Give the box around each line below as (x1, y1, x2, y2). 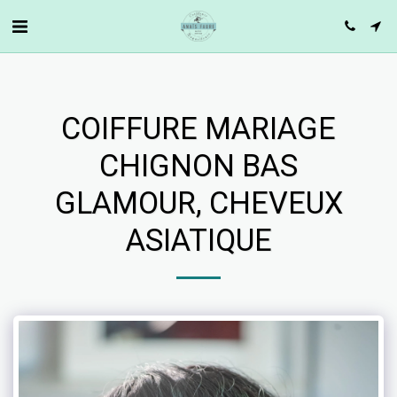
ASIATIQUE (125, 222, 272, 258)
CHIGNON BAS (99, 148, 298, 183)
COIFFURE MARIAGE (61, 111, 336, 146)
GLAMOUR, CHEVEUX (54, 185, 343, 221)
